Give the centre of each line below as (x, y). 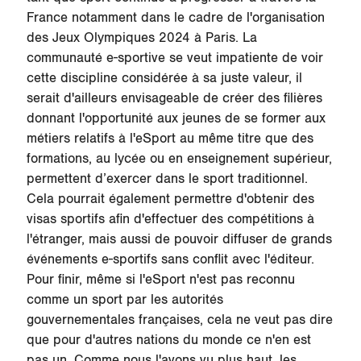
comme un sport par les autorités (124, 300)
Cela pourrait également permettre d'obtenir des (170, 199)
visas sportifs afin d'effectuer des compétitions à (170, 220)
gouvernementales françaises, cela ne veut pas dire (179, 320)
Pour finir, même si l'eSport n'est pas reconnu (160, 280)
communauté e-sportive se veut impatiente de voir (174, 58)
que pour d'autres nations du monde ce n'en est (168, 340)
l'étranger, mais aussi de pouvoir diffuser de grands (179, 240)
